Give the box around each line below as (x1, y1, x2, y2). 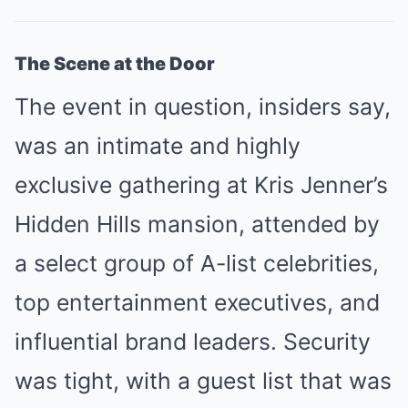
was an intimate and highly (15, 132, 301, 159)
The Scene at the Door (15, 53, 215, 75)
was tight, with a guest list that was (15, 367, 392, 394)
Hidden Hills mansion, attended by (15, 210, 380, 238)
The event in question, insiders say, (15, 93, 391, 120)
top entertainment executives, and (15, 289, 380, 316)
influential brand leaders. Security (15, 328, 371, 355)
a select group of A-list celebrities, (15, 250, 379, 277)
